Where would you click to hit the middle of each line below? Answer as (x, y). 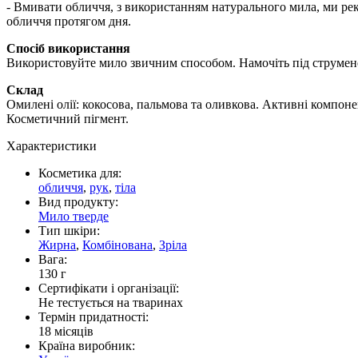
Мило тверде (74, 216)
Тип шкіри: (69, 230)
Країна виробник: (87, 345)
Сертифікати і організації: (109, 288)
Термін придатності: (93, 316)
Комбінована (117, 245)
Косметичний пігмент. (68, 118)
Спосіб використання (68, 48)
